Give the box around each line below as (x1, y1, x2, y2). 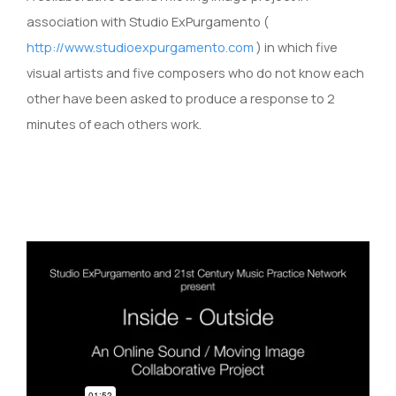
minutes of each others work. (27, 115, 202, 133)
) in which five (254, 38, 338, 57)
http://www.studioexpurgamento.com (27, 38, 254, 57)
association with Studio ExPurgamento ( (27, 12, 269, 31)
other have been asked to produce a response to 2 (27, 89, 335, 108)
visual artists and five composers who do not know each (27, 64, 364, 82)
